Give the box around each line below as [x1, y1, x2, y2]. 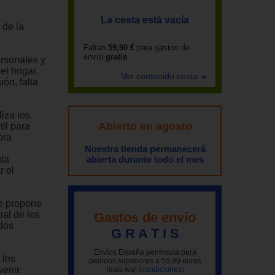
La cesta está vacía [101, 15, 189, 25]
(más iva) [106, 265, 139, 274]
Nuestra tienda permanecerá [84, 144, 206, 154]
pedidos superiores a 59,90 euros [88, 256, 201, 265]
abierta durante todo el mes [86, 154, 204, 165]
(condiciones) [138, 265, 184, 274]
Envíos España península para [93, 247, 196, 257]
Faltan [83, 43, 106, 52]
